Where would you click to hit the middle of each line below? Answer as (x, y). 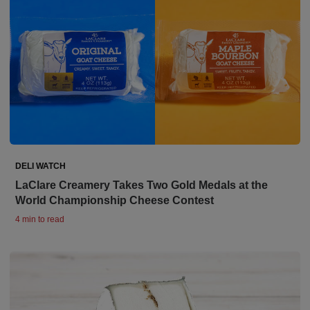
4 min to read (40, 219)
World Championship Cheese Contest (115, 200)
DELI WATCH (40, 166)
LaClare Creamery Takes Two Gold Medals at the (142, 185)
